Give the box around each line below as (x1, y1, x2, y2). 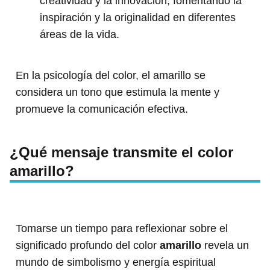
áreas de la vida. (40, 28, 119, 41)
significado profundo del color (16, 239, 160, 252)
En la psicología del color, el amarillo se (16, 69, 206, 82)
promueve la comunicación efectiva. (16, 103, 188, 116)
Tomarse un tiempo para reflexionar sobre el (16, 222, 228, 235)
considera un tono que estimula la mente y (16, 86, 219, 99)
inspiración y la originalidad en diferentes (40, 11, 236, 24)
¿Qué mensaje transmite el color (10, 144, 233, 161)
